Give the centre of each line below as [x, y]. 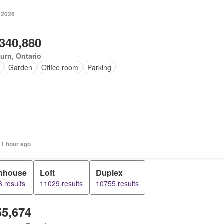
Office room [60, 67]
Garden [21, 67]
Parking [100, 67]
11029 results [61, 183]
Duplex [109, 173]
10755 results [117, 183]
